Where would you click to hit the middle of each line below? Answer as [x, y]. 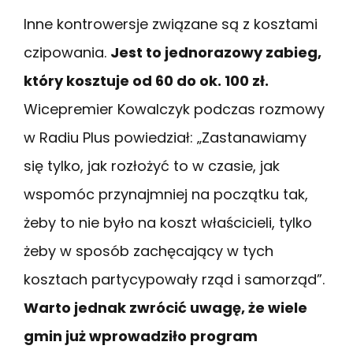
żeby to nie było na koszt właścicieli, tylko [168, 223]
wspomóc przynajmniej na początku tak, [166, 195]
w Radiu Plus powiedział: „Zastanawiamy [165, 138]
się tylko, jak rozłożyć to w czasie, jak [152, 166]
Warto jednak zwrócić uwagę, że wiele [165, 308]
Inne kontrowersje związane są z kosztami [171, 24]
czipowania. [67, 53]
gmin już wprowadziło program [141, 336]
